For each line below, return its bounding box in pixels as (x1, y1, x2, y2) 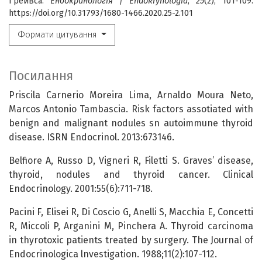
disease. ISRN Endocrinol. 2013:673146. (9, 132, 174, 143)
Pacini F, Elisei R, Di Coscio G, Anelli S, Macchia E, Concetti (9, 206, 253, 218)
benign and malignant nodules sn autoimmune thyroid (9, 118, 253, 129)
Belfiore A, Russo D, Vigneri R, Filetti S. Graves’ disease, (9, 155, 253, 167)
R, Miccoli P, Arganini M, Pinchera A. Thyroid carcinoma (9, 220, 253, 232)
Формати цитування (18, 29, 99, 40)
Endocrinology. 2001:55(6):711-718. (9, 183, 153, 195)
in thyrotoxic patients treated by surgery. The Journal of (9, 235, 253, 246)
